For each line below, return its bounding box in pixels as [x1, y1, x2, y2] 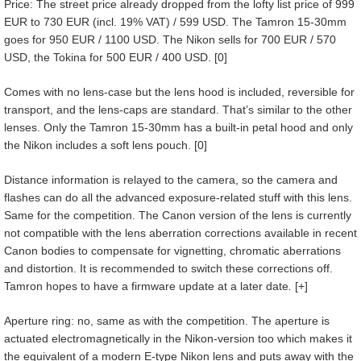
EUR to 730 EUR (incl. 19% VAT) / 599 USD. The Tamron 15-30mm [4, 15, 346, 29]
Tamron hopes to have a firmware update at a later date [4, 280, 288, 293]
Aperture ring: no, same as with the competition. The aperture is [4, 314, 330, 328]
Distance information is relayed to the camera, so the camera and [4, 173, 338, 187]
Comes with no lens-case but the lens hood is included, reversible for [4, 85, 355, 99]
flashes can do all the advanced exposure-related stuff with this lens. [4, 191, 352, 205]
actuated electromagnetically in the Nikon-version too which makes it [4, 332, 352, 346]
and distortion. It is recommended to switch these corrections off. [4, 262, 333, 276]
